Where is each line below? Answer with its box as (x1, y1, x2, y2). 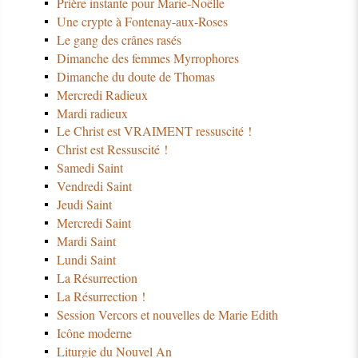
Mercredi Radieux (56, 86, 148, 103)
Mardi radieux (56, 104, 128, 121)
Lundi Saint (56, 251, 116, 268)
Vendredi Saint (56, 177, 132, 195)
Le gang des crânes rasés (56, 30, 181, 48)
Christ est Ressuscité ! (56, 141, 168, 158)
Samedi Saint (56, 159, 123, 177)
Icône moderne (56, 324, 132, 342)
